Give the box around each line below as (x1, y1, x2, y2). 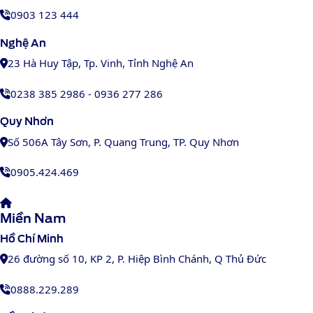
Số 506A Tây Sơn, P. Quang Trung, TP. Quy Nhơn (8, 134, 239, 149)
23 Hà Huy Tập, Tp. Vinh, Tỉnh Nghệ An (8, 56, 194, 71)
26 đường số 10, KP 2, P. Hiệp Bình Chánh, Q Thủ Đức (8, 252, 266, 266)
